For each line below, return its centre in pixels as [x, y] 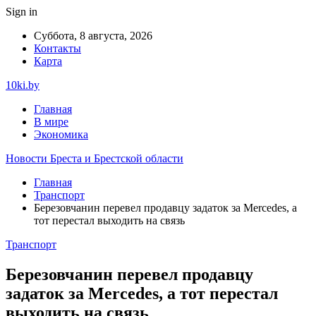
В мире [51, 122]
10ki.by [23, 85]
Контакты [57, 48]
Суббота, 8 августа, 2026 [93, 36]
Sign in [22, 12]
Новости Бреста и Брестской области [95, 158]
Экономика [61, 134]
